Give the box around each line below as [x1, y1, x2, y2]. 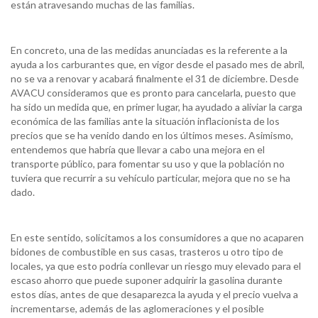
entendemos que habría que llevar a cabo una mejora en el [11, 143, 265, 156]
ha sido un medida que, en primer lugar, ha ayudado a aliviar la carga [11, 101, 302, 114]
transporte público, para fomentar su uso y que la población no [11, 158, 285, 170]
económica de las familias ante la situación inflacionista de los [11, 115, 280, 128]
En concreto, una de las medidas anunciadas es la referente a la [11, 44, 287, 57]
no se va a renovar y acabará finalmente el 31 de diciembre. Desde [11, 72, 299, 85]
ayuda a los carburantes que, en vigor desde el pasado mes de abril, [11, 58, 305, 71]
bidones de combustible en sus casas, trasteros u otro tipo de [11, 246, 283, 258]
